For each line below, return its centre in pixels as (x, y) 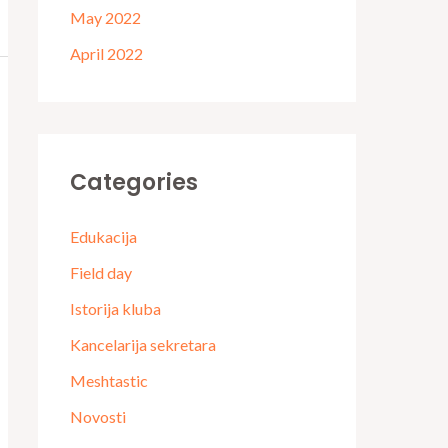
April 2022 (106, 53)
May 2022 (105, 17)
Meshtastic (109, 380)
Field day (101, 272)
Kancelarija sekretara (143, 344)
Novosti (98, 416)
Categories (134, 182)
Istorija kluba (115, 308)
